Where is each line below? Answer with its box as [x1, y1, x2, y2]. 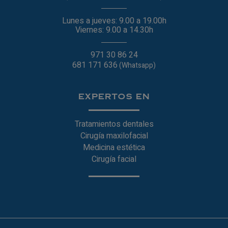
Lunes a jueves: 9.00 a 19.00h [62, 14, 166, 27]
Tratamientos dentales [74, 118, 154, 130]
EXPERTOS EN [78, 91, 150, 102]
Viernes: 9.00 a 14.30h [75, 23, 153, 36]
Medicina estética [83, 141, 145, 154]
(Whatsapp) [118, 60, 156, 71]
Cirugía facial [92, 153, 136, 165]
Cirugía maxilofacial [80, 129, 148, 142]
